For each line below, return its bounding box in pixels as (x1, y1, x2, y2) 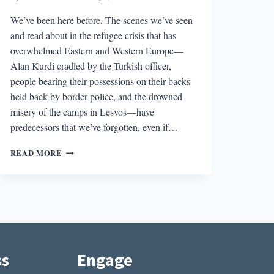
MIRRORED (61, 144, 109, 155)
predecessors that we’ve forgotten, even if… (10, 120, 178, 133)
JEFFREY (61, 180, 100, 192)
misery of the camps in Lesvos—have (10, 105, 154, 118)
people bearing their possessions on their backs (10, 74, 190, 87)
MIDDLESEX (61, 205, 113, 217)
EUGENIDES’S (61, 193, 119, 204)
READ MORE (10, 147, 62, 158)
